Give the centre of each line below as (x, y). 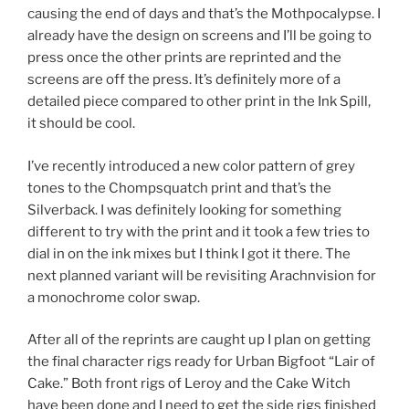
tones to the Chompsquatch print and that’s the (179, 188)
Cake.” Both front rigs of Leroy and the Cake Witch (189, 384)
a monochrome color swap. (114, 297)
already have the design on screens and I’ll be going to (199, 36)
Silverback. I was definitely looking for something (184, 210)
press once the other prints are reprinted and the (184, 58)
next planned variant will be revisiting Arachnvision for (202, 275)
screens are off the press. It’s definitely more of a (184, 80)
